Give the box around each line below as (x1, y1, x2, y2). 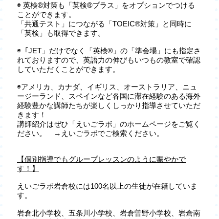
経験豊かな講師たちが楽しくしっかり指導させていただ (17, 101, 200, 109)
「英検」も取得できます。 (17, 28, 105, 37)
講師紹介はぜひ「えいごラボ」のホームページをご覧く (17, 119, 200, 128)
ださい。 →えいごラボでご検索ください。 (17, 129, 164, 137)
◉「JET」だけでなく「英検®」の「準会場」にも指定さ (17, 46, 201, 55)
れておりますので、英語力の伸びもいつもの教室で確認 (17, 55, 200, 64)
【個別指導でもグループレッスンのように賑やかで (17, 154, 186, 163)
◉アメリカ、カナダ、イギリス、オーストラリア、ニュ (17, 82, 197, 91)
